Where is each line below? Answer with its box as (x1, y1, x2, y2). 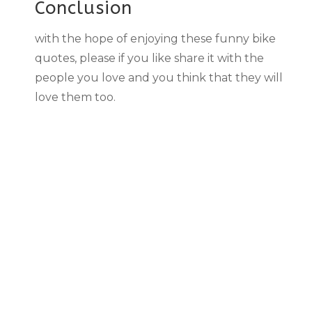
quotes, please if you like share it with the (34, 51, 264, 65)
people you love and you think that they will (34, 70, 283, 84)
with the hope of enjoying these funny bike (34, 31, 276, 45)
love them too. (34, 90, 116, 104)
